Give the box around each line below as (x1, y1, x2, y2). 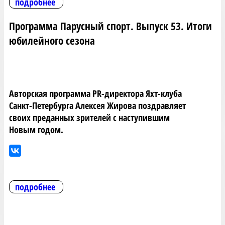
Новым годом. (9, 124, 63, 136)
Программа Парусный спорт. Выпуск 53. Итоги (9, 19, 212, 34)
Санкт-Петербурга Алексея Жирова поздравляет (9, 99, 186, 112)
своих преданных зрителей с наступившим (9, 111, 170, 124)
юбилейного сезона (9, 33, 95, 48)
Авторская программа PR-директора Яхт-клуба (9, 87, 182, 100)
